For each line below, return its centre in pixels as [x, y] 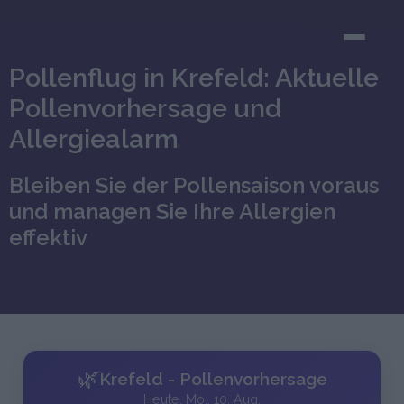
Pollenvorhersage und [145, 109]
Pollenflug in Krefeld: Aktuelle [194, 78]
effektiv [48, 238]
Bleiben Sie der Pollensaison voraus [194, 186]
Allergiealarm [94, 139]
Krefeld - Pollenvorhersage [213, 378]
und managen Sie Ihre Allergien [172, 212]
